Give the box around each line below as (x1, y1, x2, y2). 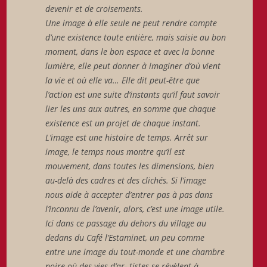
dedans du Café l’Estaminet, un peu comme (45, 231, 204, 243)
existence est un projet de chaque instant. (45, 117, 201, 129)
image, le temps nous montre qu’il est (45, 145, 185, 157)
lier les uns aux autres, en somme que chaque (45, 103, 216, 114)
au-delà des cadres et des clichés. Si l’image (45, 174, 206, 186)
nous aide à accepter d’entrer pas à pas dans (45, 188, 213, 200)
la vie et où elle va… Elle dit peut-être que (45, 74, 200, 86)
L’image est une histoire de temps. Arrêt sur (45, 131, 208, 143)
